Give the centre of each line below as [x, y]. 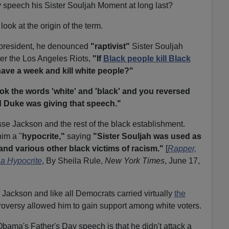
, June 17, [182, 161]
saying [80, 136]
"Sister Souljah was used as [147, 136]
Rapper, [182, 148]
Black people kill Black [147, 58]
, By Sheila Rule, [73, 161]
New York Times [134, 161]
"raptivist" [110, 46]
